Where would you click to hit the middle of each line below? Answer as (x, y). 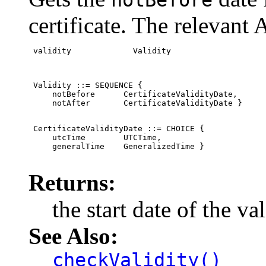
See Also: (73, 236)
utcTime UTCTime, (95, 138)
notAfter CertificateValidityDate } (135, 103)
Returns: (72, 183)
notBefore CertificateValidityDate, (133, 94)
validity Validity (100, 51)
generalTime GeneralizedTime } (116, 147)
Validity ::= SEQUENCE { (85, 85)
